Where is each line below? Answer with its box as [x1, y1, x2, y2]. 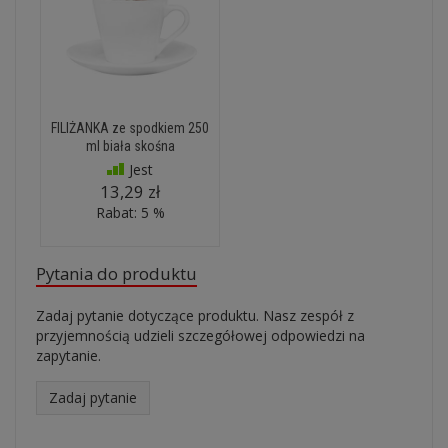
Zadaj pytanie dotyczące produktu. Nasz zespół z [36, 306, 354, 325]
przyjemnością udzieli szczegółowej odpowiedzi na [36, 326, 365, 345]
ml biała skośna [85, 138, 175, 154]
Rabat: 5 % [95, 203, 165, 222]
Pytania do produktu [36, 262, 197, 285]
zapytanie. [36, 346, 101, 365]
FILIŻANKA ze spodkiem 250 [51, 120, 209, 136]
